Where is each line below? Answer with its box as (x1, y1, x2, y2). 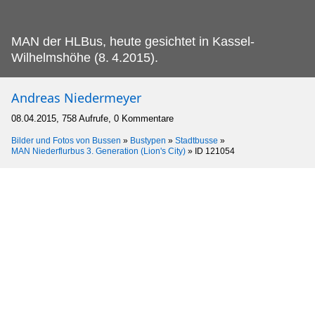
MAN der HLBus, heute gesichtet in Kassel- (11, 34, 255, 49)
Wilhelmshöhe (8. (11, 51, 109, 65)
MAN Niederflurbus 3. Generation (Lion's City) (11, 146, 186, 157)
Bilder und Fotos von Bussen (11, 136, 121, 146)
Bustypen (130, 136, 166, 146)
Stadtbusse (175, 136, 218, 146)
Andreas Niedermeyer (11, 89, 141, 107)
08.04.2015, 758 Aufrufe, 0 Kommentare (11, 113, 174, 124)
